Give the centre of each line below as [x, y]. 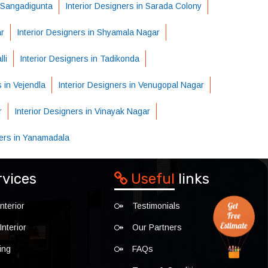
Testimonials [156, 206]
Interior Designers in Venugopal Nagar [131, 85]
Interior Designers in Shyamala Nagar [88, 32]
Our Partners [157, 227]
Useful [151, 179]
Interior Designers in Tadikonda [80, 59]
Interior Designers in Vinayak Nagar [82, 111]
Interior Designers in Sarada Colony [133, 6]
